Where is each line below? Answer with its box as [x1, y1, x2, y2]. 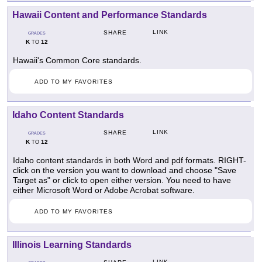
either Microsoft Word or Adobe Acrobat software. [13, 185, 195, 195]
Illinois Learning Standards [12, 240, 132, 250]
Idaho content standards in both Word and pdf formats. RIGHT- [13, 156, 246, 166]
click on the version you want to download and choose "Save [13, 166, 236, 175]
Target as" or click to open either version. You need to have [13, 175, 231, 185]
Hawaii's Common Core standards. [13, 56, 142, 65]
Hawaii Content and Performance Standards [12, 10, 207, 20]
